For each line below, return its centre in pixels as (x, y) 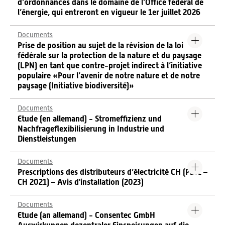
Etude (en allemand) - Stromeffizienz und (90, 119)
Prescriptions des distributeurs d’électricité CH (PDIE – (113, 172)
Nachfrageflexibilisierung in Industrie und (91, 129)
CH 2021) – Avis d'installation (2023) (81, 182)
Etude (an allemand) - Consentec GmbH (86, 215)
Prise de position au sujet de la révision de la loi (100, 45)
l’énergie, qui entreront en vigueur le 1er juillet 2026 (109, 12)
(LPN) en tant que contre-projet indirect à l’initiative (110, 66)
